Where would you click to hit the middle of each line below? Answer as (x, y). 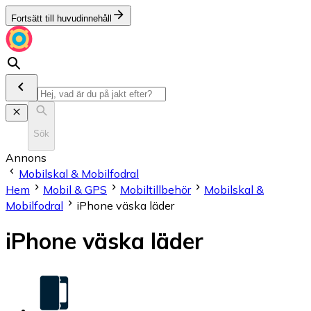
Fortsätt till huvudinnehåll (61, 18)
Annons (26, 157)
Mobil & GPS (75, 189)
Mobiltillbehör (155, 189)
